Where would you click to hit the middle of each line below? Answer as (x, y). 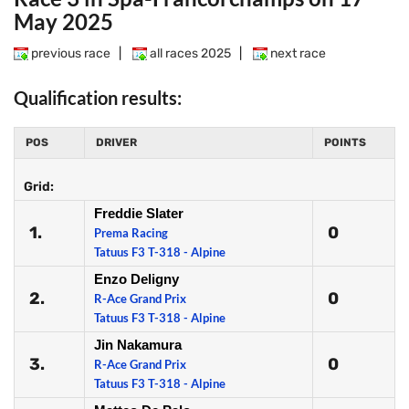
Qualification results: (98, 98)
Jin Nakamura (138, 345)
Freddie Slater (139, 213)
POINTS (345, 142)
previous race (69, 53)
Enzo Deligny (136, 279)
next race (297, 53)
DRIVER (116, 142)
